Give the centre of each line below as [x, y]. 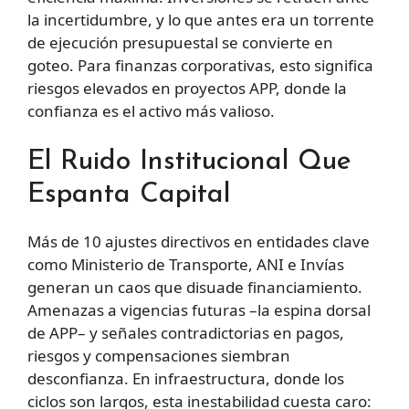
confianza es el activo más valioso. [151, 111]
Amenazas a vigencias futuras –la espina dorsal [199, 309]
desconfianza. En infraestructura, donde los [186, 378]
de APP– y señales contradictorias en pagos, [186, 332]
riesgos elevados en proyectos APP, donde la [187, 89]
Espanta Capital [129, 194]
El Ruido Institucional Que [189, 162]
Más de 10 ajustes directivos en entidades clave [199, 241]
